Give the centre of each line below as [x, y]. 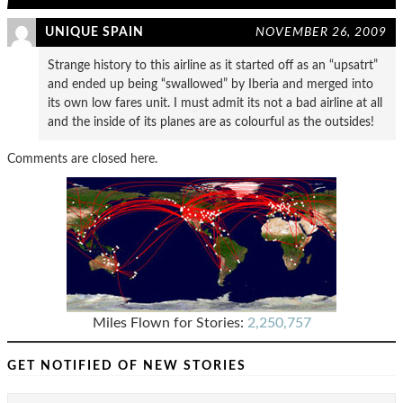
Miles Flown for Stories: [170, 323]
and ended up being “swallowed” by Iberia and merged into [210, 84]
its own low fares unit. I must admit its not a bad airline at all [215, 103]
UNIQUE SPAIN [94, 32]
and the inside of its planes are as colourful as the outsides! [211, 122]
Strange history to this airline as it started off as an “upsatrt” [213, 65]
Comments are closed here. [82, 159]
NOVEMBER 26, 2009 [321, 32]
